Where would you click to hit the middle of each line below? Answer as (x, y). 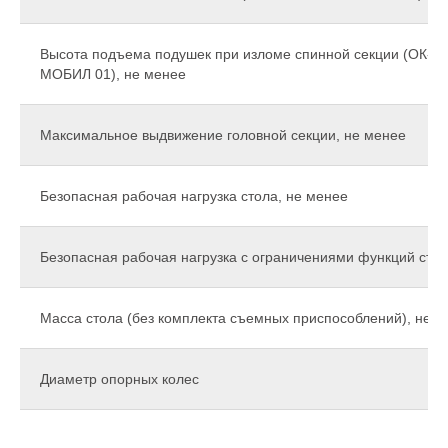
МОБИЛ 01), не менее (113, 74)
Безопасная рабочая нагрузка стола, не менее (194, 196)
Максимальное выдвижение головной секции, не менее (223, 135)
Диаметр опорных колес (119, 379)
